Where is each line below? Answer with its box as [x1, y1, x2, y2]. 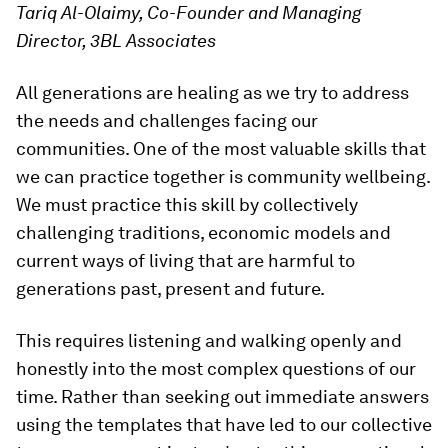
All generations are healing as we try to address [16, 82, 409, 103]
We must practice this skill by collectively [16, 194, 358, 215]
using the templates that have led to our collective [16, 414, 432, 435]
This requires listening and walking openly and [16, 330, 402, 351]
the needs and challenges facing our [16, 110, 318, 131]
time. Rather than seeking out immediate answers [16, 386, 429, 407]
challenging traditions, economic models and [16, 222, 391, 243]
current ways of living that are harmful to [16, 250, 355, 271]
